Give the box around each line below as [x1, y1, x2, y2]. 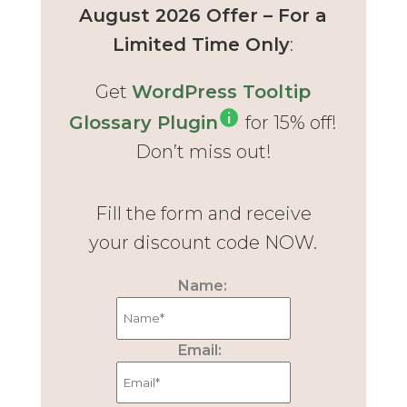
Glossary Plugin [69, 112, 219, 134]
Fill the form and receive [94, 203, 312, 224]
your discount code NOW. [89, 232, 318, 253]
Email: [178, 341, 223, 359]
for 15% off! [241, 112, 338, 134]
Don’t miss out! [134, 141, 272, 163]
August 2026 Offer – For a [79, 5, 328, 26]
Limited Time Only [113, 34, 291, 55]
